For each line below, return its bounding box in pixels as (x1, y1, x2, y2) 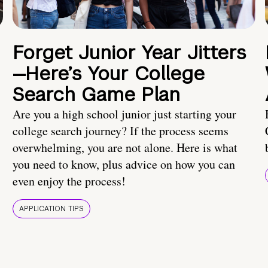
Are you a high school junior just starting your (13, 106, 236, 123)
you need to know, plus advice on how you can (13, 156, 235, 173)
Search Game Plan (13, 82, 180, 107)
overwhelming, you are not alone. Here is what (13, 139, 237, 156)
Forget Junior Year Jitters (13, 40, 246, 65)
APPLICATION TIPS (19, 204, 84, 214)
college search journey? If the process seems (13, 123, 229, 139)
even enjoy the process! (13, 173, 126, 190)
